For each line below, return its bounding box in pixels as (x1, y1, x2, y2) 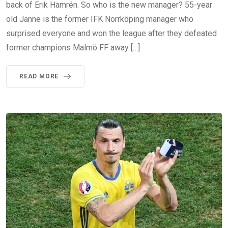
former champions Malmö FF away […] (6, 43, 140, 53)
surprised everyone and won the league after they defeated (6, 28, 217, 39)
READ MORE (19, 73, 59, 80)
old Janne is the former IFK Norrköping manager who (6, 14, 193, 24)
